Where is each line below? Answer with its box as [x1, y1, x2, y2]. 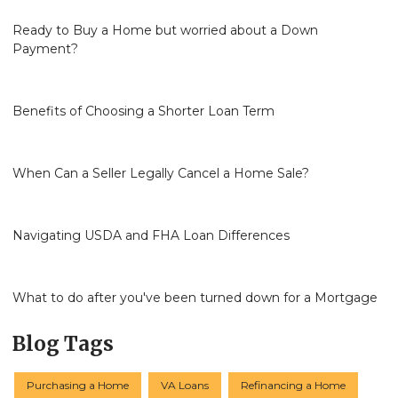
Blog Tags [12, 330, 114, 356]
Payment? [12, 40, 78, 57]
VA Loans [161, 378, 209, 393]
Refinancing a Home [241, 378, 346, 393]
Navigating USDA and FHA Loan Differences [12, 227, 290, 243]
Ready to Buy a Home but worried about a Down [12, 21, 318, 38]
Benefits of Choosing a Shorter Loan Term [12, 102, 275, 119]
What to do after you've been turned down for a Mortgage [12, 289, 378, 306]
